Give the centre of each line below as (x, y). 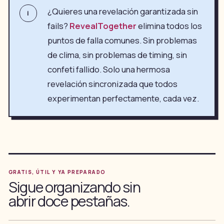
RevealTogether (103, 26)
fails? (58, 26)
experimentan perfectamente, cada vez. (123, 99)
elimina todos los (169, 26)
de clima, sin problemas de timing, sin (117, 55)
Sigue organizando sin (74, 187)
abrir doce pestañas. (69, 201)
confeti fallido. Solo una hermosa (108, 70)
